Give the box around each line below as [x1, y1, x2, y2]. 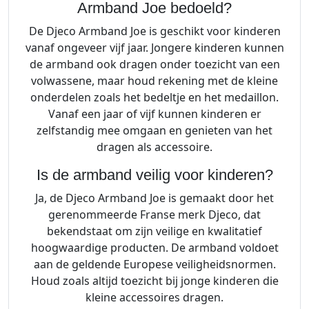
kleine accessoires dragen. [86, 290, 223, 306]
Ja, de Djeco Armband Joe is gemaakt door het [35, 190, 274, 206]
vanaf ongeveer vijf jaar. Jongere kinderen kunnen [25, 40, 284, 56]
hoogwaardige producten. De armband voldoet [30, 240, 279, 256]
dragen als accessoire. [97, 139, 212, 155]
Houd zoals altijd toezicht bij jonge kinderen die [30, 273, 279, 289]
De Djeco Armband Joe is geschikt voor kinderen [28, 23, 281, 39]
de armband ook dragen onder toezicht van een [29, 57, 280, 72]
